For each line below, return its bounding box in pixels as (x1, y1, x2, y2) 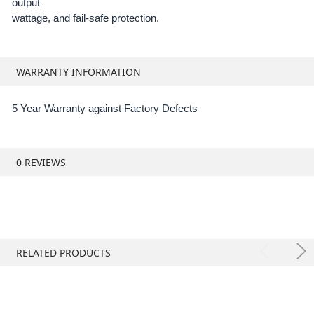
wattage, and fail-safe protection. (11, 12, 159, 25)
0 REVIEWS (15, 155, 66, 169)
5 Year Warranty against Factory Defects (11, 102, 198, 115)
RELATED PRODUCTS (15, 246, 111, 259)
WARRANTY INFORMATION (15, 64, 141, 78)
